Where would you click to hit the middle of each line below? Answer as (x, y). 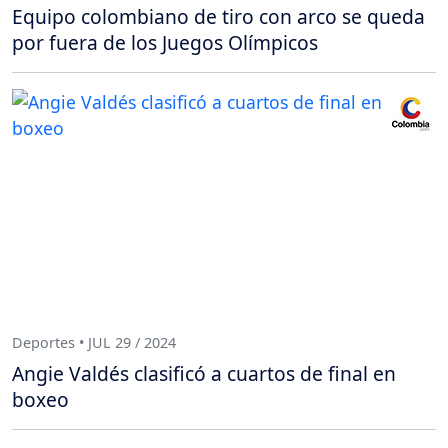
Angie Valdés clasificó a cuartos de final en (204, 373)
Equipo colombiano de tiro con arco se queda (218, 16)
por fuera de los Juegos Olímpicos (165, 42)
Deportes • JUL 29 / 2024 (94, 342)
